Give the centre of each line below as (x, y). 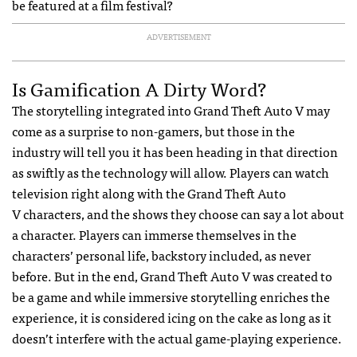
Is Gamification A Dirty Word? (139, 88)
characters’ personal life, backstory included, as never (161, 255)
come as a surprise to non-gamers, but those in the (153, 130)
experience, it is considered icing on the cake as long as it (172, 317)
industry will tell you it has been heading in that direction (175, 151)
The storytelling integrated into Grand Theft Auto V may (171, 110)
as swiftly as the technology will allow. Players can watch (171, 172)
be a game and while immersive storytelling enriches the (171, 296)
